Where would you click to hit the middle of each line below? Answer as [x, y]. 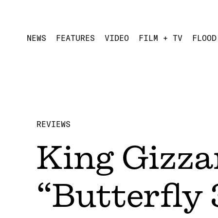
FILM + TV [161, 38]
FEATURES [75, 38]
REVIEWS [54, 124]
